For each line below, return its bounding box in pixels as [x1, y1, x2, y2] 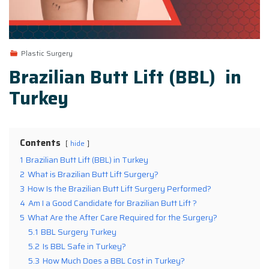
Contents [20, 135, 61, 150]
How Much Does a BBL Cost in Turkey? [43, 254, 185, 267]
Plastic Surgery [20, 47, 73, 59]
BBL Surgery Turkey [41, 225, 116, 238]
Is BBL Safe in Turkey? [43, 240, 126, 253]
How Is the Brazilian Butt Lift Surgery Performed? [28, 182, 211, 195]
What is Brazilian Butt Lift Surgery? [28, 168, 159, 181]
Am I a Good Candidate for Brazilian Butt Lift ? [28, 196, 197, 210]
